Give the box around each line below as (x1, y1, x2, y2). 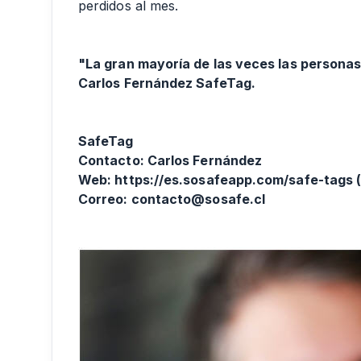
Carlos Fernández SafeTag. (78, 75, 256, 91)
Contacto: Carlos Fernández (78, 152, 263, 168)
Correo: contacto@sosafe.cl (78, 191, 266, 207)
